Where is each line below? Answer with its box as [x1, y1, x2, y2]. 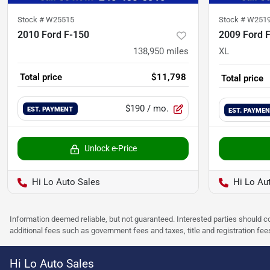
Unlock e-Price [84, 143, 137, 154]
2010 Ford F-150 [17, 29, 89, 41]
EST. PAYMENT [27, 105, 74, 114]
